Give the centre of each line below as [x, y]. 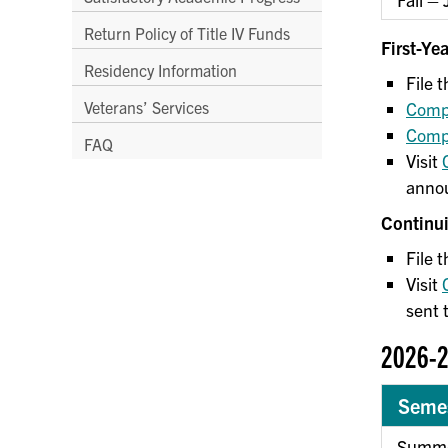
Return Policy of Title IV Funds [187, 32]
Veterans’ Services [146, 106]
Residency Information [160, 69]
